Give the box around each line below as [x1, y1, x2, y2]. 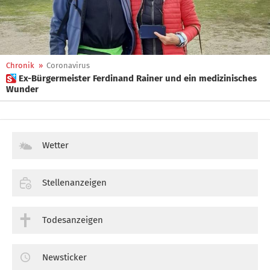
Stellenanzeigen [42, 177, 107, 188]
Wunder [6, 84, 39, 95]
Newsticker [42, 251, 87, 263]
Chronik [6, 61, 34, 70]
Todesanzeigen [42, 214, 103, 225]
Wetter [42, 140, 69, 151]
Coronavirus [46, 61, 90, 70]
